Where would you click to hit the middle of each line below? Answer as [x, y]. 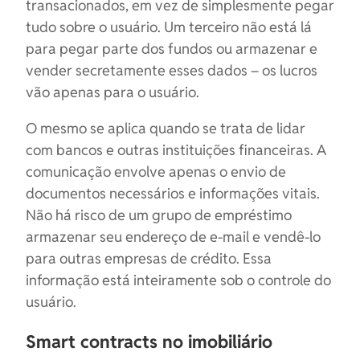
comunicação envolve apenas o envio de [156, 172]
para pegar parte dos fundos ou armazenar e [172, 49]
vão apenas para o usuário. [112, 92]
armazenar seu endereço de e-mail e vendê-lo [173, 237]
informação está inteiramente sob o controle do [178, 280]
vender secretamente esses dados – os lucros [172, 70]
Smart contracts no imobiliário [149, 342]
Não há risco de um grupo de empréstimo [159, 215]
